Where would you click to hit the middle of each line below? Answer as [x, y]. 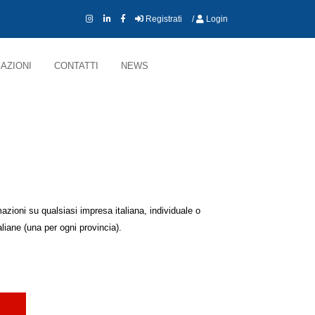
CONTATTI [76, 65]
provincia [98, 228]
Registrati [163, 19]
